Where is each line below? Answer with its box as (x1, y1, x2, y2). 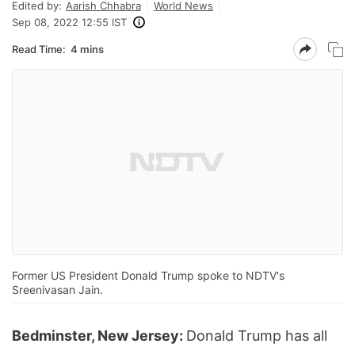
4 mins (71, 42, 104, 55)
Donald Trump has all (186, 327, 327, 345)
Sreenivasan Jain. (12, 283, 103, 297)
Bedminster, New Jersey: (12, 327, 183, 345)
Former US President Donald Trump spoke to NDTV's (12, 269, 284, 283)
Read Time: (12, 42, 66, 55)
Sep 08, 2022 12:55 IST (12, 16, 127, 29)
